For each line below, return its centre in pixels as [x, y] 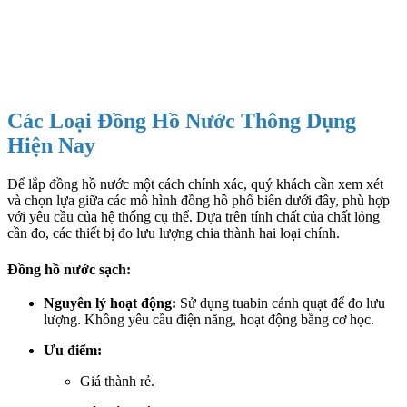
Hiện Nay [51, 145]
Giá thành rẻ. [117, 382]
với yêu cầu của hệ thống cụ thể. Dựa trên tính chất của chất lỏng [194, 216]
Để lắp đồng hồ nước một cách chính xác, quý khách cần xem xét [195, 184]
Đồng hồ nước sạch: [69, 269]
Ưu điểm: [73, 351]
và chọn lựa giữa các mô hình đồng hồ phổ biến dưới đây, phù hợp [199, 200]
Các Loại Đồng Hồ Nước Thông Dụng [182, 121]
